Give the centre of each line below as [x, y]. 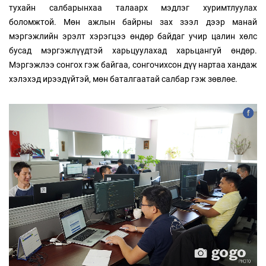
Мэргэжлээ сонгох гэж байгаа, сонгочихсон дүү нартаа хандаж [133, 65]
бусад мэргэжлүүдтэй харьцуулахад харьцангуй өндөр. [133, 51]
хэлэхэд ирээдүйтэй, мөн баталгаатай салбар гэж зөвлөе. [123, 79]
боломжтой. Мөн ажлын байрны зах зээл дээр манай [133, 22]
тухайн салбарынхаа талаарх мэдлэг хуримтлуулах [133, 8]
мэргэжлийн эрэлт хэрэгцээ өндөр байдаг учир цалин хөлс [133, 37]
